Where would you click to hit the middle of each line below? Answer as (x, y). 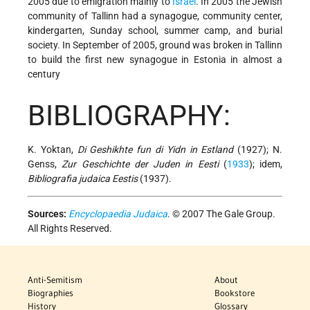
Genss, (45, 164)
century (44, 74)
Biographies (51, 292)
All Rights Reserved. (70, 228)
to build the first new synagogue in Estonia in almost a (155, 60)
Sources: (47, 213)
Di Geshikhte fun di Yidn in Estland (155, 149)
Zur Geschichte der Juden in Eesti (140, 164)
